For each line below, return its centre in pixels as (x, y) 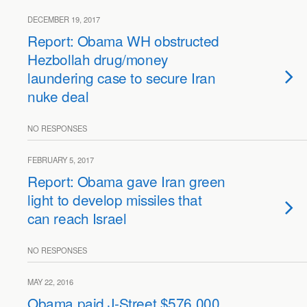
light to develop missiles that (115, 199)
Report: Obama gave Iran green (126, 181)
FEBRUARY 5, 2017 (61, 160)
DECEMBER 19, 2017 (64, 19)
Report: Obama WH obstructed (123, 40)
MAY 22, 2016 (50, 282)
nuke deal (58, 96)
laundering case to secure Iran (122, 77)
